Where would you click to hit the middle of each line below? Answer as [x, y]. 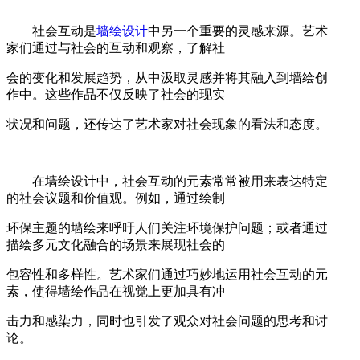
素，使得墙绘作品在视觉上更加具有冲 [116, 291]
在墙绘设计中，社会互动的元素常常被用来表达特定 [167, 181]
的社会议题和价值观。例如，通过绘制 [116, 198]
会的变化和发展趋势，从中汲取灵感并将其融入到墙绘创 [167, 77]
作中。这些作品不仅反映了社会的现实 [116, 94]
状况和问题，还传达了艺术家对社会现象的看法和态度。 [167, 124]
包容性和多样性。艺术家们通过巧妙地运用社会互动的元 [167, 274]
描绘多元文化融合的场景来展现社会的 [116, 244]
